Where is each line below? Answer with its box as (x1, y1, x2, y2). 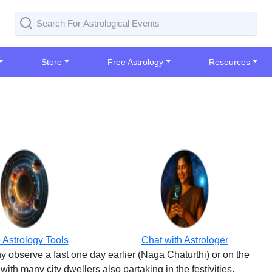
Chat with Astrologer (141, 235, 228, 245)
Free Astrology (107, 57, 164, 67)
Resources (209, 57, 251, 67)
